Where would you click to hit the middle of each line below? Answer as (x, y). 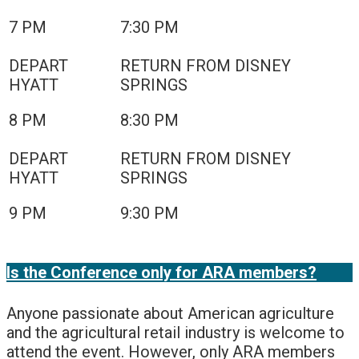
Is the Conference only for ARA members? (161, 273)
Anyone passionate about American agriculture (170, 313)
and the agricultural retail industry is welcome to (175, 332)
